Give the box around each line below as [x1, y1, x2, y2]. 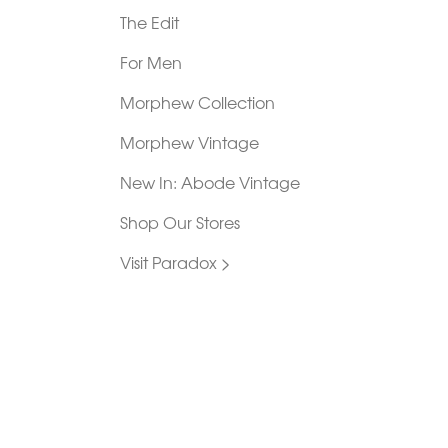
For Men [119, 49, 182, 74]
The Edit [119, 9, 179, 34]
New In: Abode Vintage [119, 169, 300, 194]
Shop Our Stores [119, 209, 240, 234]
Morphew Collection [119, 89, 275, 114]
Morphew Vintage [119, 129, 259, 154]
